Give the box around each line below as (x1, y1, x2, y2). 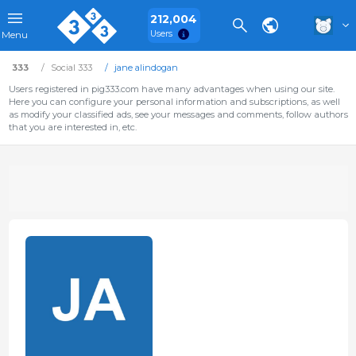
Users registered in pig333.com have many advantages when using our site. (8, 83, 335, 95)
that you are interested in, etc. (8, 122, 137, 133)
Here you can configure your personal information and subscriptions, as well (8, 96, 340, 107)
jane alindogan (114, 62, 178, 73)
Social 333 (50, 62, 92, 73)
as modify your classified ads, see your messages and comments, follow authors (8, 109, 348, 120)
